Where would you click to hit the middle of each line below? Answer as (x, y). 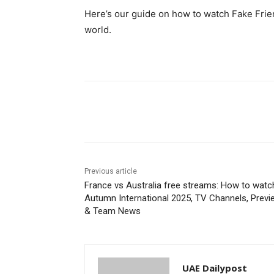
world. (98, 29)
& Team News (113, 211)
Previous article (111, 171)
